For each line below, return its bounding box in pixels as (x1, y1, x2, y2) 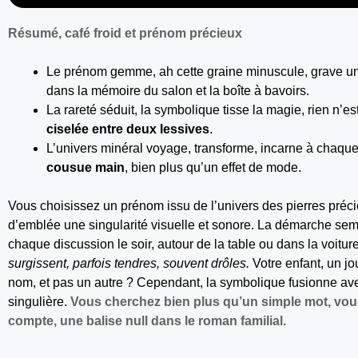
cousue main (46, 161, 125, 175)
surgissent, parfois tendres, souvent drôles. (8, 257, 249, 271)
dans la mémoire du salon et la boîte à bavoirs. (46, 84, 309, 98)
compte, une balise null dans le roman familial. (8, 314, 286, 328)
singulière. (8, 295, 70, 309)
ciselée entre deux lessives (46, 122, 209, 137)
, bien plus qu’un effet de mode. (125, 161, 301, 175)
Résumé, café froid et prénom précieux (8, 26, 242, 41)
